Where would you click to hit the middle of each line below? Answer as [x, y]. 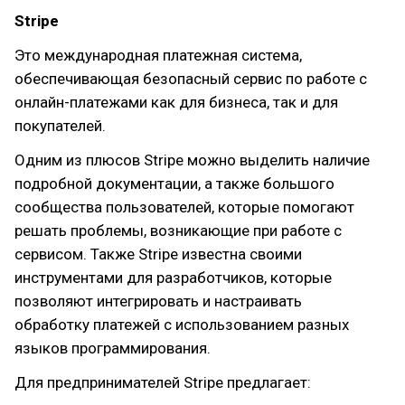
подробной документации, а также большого [174, 184]
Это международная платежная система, [158, 55]
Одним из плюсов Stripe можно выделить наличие [192, 160]
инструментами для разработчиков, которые [173, 278]
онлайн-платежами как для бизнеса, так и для [176, 102]
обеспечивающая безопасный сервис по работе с [191, 79]
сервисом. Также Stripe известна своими [158, 254]
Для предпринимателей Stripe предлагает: [163, 382]
